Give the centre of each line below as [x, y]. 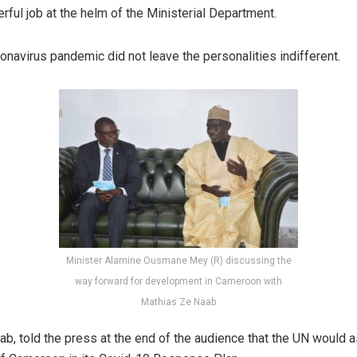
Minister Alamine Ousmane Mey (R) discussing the [178, 260]
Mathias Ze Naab [178, 302]
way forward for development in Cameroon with [178, 281]
